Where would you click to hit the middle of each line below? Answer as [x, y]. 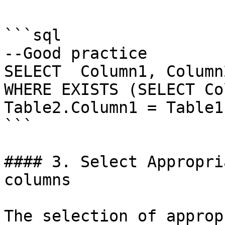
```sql [33, 35]
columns [37, 180]
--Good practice [76, 53]
